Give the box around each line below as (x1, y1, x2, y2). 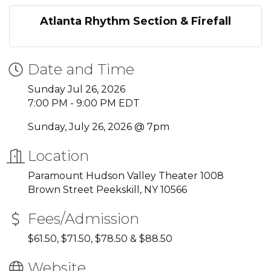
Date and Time (28, 60, 134, 78)
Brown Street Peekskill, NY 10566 (28, 184, 187, 195)
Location (28, 147, 89, 165)
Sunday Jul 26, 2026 (28, 83, 125, 95)
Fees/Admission (28, 210, 139, 227)
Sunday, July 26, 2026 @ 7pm (28, 121, 169, 132)
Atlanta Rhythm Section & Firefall (40, 15, 231, 28)
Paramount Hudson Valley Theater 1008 (28, 170, 224, 181)
